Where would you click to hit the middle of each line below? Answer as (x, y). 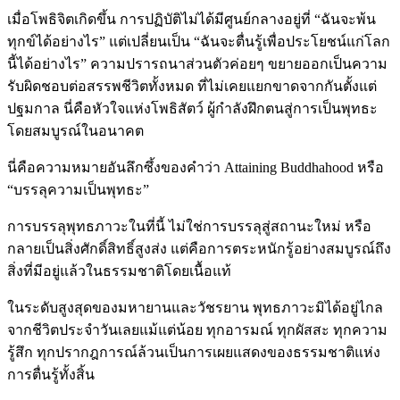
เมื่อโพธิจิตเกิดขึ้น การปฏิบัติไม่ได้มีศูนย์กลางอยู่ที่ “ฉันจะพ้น (192, 19)
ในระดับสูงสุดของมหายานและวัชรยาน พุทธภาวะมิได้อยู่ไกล (195, 307)
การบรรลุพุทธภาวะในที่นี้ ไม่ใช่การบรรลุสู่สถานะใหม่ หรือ (189, 226)
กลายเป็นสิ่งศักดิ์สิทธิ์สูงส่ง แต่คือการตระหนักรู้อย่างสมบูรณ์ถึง (199, 248)
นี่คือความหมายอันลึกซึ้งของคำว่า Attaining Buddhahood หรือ (196, 167)
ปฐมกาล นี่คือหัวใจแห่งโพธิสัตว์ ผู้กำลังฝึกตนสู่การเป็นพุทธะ (192, 108)
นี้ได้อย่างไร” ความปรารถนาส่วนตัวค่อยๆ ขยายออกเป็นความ (197, 63)
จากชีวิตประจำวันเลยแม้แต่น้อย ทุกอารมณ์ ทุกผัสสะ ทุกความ (197, 329)
